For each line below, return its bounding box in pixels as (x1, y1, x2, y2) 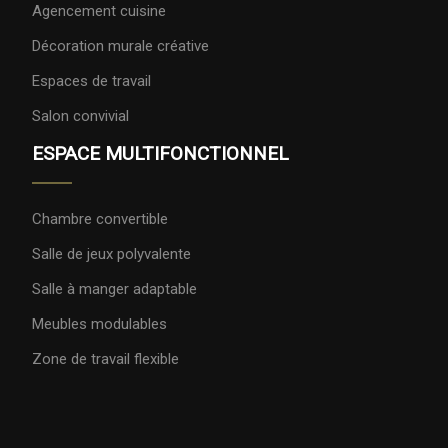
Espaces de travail (32, 72, 151, 91)
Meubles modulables (32, 315, 167, 334)
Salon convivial (32, 107, 129, 126)
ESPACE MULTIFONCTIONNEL (32, 142, 289, 166)
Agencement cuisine (32, 2, 166, 21)
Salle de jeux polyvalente (32, 245, 191, 264)
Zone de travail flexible (32, 350, 179, 369)
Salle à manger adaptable (32, 280, 197, 299)
